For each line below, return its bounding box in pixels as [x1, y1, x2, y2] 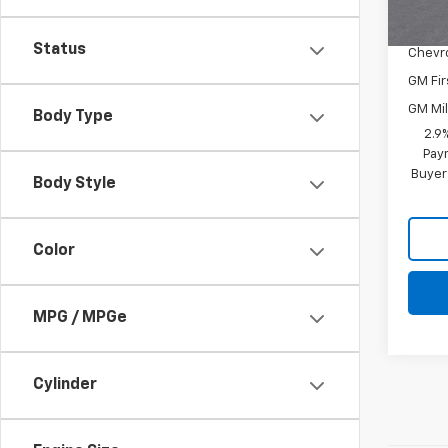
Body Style [33, 176, 116, 192]
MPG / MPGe [33, 310, 127, 326]
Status [33, 42, 86, 58]
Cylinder [33, 377, 97, 393]
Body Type [33, 109, 113, 125]
